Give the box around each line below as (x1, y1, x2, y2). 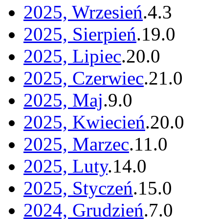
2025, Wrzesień (23, 1, 143, 23)
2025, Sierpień (23, 23, 136, 45)
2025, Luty (23, 155, 108, 177)
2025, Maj (23, 89, 103, 111)
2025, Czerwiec (23, 67, 144, 89)
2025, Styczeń (23, 177, 133, 199)
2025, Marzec (23, 133, 129, 155)
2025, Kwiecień (23, 111, 145, 133)
